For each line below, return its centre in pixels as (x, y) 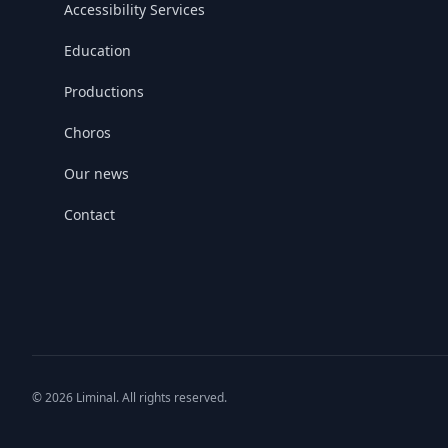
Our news (96, 173)
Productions (104, 91)
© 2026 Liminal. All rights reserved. (129, 397)
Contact (89, 214)
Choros (87, 132)
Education (97, 50)
